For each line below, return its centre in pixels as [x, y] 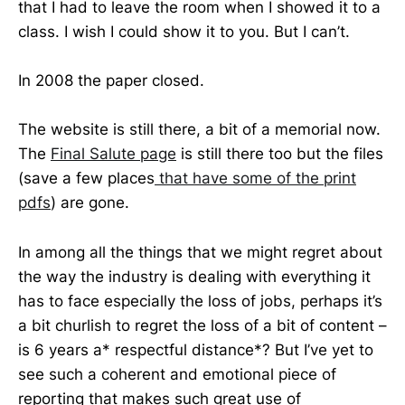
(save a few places [86, 179]
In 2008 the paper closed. [111, 81]
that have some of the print [255, 179]
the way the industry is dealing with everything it [194, 276]
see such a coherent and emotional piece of [177, 374]
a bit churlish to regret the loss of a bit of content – [202, 325]
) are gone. [90, 203]
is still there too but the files [280, 154]
